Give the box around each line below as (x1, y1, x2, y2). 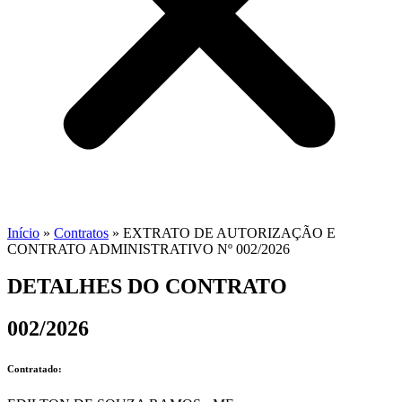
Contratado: (7, 363, 62, 375)
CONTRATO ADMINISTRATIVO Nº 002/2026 (7, 240, 290, 257)
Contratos (54, 224, 109, 240)
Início (7, 224, 39, 240)
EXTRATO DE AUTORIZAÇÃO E (123, 224, 336, 240)
